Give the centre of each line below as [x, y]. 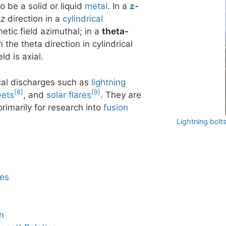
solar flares [69, 95]
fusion [116, 107]
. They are [121, 95]
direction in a [34, 19]
